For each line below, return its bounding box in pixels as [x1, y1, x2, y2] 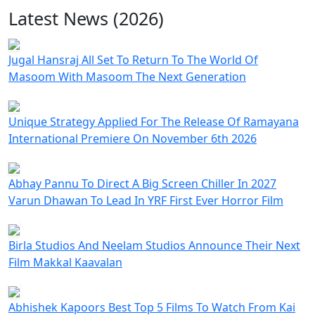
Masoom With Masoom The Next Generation [8, 69, 246, 85]
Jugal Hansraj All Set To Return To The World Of [8, 52, 258, 68]
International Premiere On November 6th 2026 [8, 131, 257, 147]
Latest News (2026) [8, 6, 164, 31]
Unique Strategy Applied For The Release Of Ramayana [8, 114, 299, 130]
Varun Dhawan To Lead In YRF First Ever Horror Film [8, 193, 283, 209]
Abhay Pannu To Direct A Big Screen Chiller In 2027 [8, 176, 276, 192]
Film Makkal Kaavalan [8, 255, 122, 271]
